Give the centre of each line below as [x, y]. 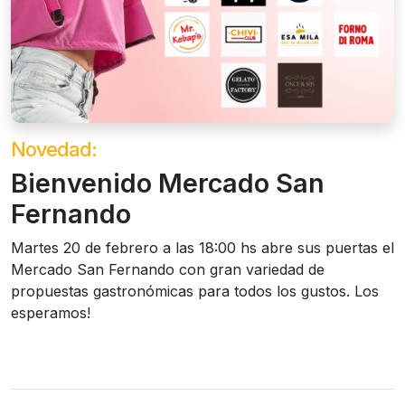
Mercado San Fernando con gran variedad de [168, 269]
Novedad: [54, 149]
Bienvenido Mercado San [168, 183]
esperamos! [51, 313]
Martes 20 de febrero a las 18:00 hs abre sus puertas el [202, 248]
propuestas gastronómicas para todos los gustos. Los [195, 291]
